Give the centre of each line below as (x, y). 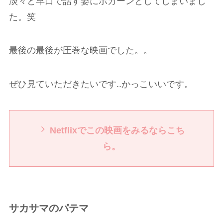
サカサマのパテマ (49, 208)
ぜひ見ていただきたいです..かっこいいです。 (101, 84)
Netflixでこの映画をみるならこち (117, 131)
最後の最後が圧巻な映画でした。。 (80, 51)
